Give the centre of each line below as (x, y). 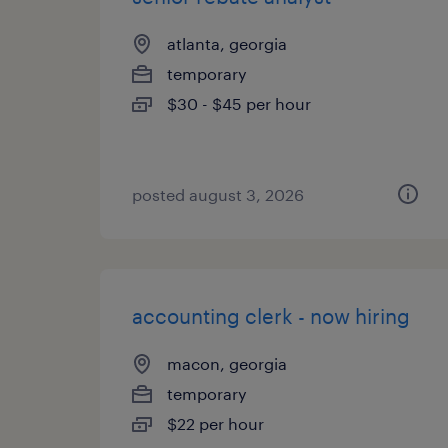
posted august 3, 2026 (218, 194)
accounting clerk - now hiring (271, 316)
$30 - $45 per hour (239, 103)
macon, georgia (227, 363)
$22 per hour (215, 423)
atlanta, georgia (227, 43)
